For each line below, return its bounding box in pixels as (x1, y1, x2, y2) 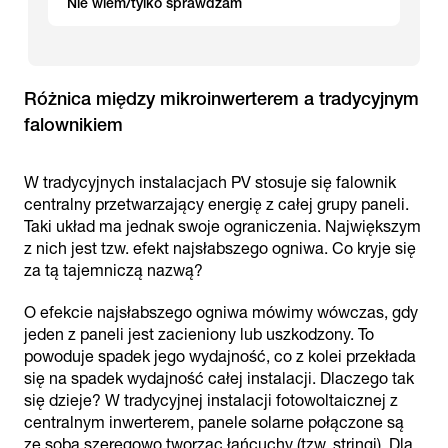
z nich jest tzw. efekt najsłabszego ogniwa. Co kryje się (24, 239, 416, 258)
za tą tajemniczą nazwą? (24, 261, 203, 280)
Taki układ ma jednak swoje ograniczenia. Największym (24, 217, 421, 236)
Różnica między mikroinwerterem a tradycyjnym (24, 88, 419, 109)
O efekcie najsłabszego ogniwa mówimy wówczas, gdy (24, 303, 418, 322)
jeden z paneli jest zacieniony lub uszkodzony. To (24, 325, 374, 344)
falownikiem (24, 114, 123, 135)
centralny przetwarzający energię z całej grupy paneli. (24, 195, 409, 214)
